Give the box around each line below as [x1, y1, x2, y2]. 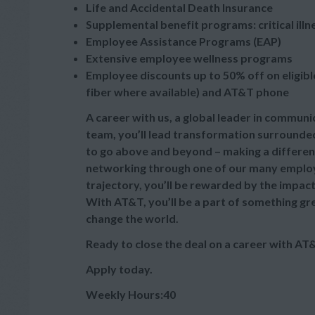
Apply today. [86, 262, 153, 276]
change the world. [86, 212, 179, 225]
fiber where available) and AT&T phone [86, 85, 289, 98]
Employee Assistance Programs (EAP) [86, 34, 281, 48]
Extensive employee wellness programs [86, 51, 292, 65]
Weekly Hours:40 [86, 288, 176, 301]
